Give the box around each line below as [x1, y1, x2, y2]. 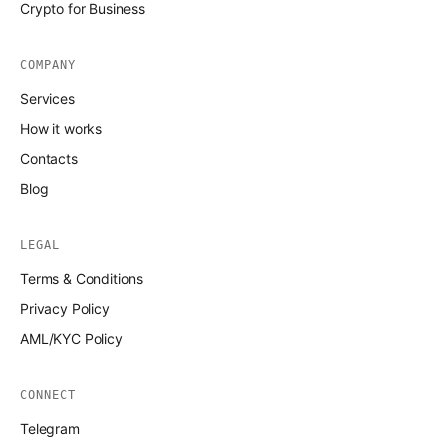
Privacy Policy [20, 300, 110, 318]
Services [20, 90, 75, 108]
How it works [20, 120, 103, 138]
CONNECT [20, 388, 76, 403]
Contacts [20, 150, 78, 168]
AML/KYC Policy [20, 330, 123, 348]
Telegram [20, 420, 80, 438]
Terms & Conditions [20, 270, 144, 288]
